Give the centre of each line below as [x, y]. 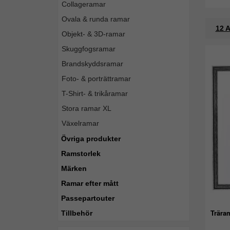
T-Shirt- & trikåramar [95, 93]
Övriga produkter [91, 139]
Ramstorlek [81, 154]
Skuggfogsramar [89, 49]
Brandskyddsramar [92, 64]
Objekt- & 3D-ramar [93, 34]
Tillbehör [77, 213]
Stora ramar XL [87, 108]
